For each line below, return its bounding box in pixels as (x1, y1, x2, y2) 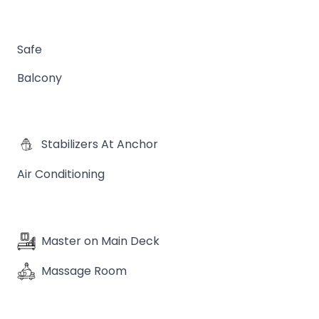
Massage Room (41, 263, 127, 279)
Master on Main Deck (41, 233, 159, 249)
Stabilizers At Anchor (41, 136, 158, 152)
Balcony (16, 70, 62, 86)
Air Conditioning (16, 166, 105, 182)
